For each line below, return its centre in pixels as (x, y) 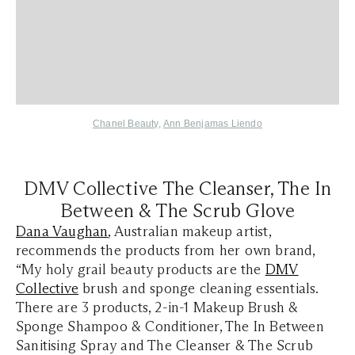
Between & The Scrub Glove (177, 211)
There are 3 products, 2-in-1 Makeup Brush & (157, 308)
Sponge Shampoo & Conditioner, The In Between (170, 327)
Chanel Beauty (126, 124)
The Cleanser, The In (247, 189)
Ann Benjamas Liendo (213, 124)
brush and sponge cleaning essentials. (198, 289)
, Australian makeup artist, (189, 232)
